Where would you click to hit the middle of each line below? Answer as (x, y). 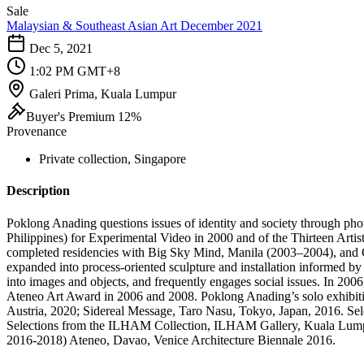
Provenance (37, 131)
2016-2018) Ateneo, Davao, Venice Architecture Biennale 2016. (171, 340)
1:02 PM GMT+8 (75, 71)
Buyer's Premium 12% (84, 117)
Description (38, 191)
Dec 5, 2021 (61, 48)
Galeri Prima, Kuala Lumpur (103, 94)
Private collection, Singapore (113, 159)
